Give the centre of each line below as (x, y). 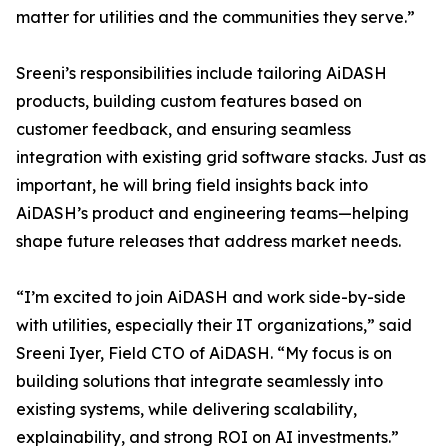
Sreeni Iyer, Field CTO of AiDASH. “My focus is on (204, 353)
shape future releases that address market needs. (208, 241)
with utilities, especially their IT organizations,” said (214, 325)
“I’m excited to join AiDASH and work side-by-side (211, 297)
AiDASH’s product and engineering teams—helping (212, 213)
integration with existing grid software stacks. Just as (221, 157)
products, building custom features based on (189, 101)
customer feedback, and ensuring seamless (183, 129)
